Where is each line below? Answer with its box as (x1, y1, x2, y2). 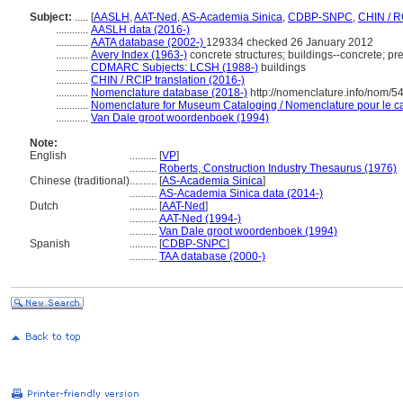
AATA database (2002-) (91, 36, 206, 49)
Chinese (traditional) (30, 175, 130, 187)
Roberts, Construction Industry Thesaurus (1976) (159, 162, 397, 175)
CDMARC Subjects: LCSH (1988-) (91, 61, 258, 74)
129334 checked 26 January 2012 (206, 36, 373, 49)
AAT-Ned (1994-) (159, 212, 241, 225)
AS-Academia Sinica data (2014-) (159, 187, 323, 200)
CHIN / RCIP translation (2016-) (91, 74, 245, 86)
